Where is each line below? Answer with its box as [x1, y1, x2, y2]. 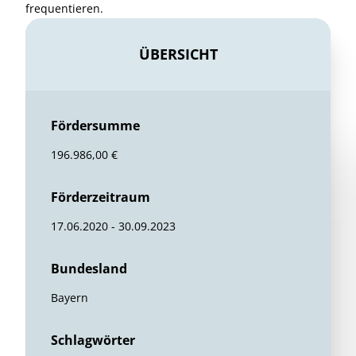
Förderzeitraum [51, 188, 150, 206]
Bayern [51, 289, 88, 305]
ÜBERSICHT [138, 44, 218, 64]
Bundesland [51, 259, 127, 277]
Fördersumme [51, 116, 140, 134]
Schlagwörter [51, 331, 135, 349]
